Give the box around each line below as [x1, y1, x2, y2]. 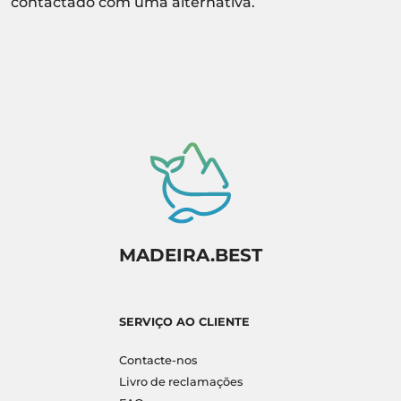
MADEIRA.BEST [118, 244, 262, 266]
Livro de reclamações [118, 375, 243, 388]
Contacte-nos [118, 354, 197, 367]
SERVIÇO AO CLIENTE [118, 315, 250, 328]
